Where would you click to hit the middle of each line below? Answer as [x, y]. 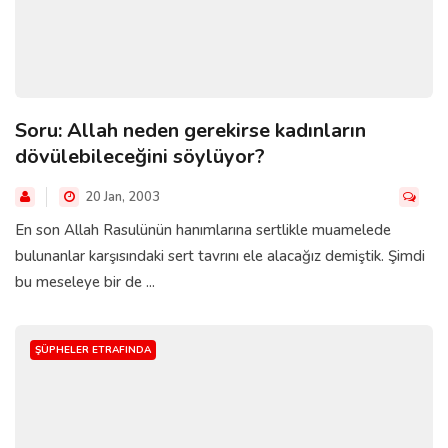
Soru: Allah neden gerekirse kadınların [190, 131]
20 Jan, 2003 [121, 197]
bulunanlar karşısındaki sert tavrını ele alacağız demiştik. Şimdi [220, 256]
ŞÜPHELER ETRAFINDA [93, 350]
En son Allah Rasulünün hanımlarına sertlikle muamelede [203, 230]
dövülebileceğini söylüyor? [140, 157]
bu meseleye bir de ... [85, 282]
